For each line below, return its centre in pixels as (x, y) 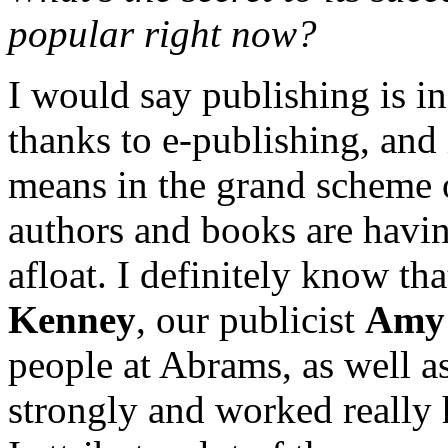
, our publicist (250, 319)
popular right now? (167, 33)
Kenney (72, 319)
